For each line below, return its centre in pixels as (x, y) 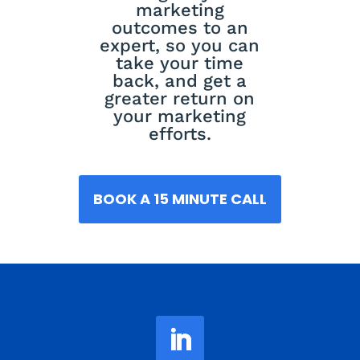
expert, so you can (180, 46)
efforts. (180, 134)
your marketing (180, 117)
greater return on (180, 99)
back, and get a (180, 81)
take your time (180, 63)
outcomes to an (180, 28)
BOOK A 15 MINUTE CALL (180, 199)
